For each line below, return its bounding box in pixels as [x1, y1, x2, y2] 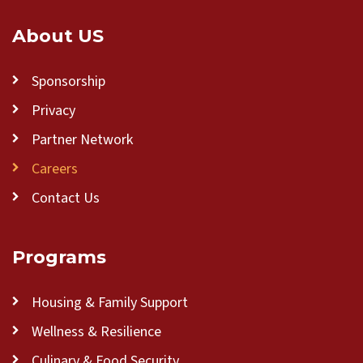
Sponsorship [32, 71, 105, 92]
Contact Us [32, 188, 100, 208]
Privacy [32, 100, 75, 121]
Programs [12, 246, 106, 268]
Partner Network [32, 130, 133, 150]
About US [12, 24, 104, 47]
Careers [32, 159, 78, 179]
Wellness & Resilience [32, 322, 161, 342]
